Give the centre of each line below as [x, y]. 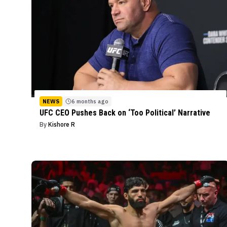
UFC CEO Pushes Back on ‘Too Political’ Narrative [125, 113]
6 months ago [90, 102]
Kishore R [62, 125]
